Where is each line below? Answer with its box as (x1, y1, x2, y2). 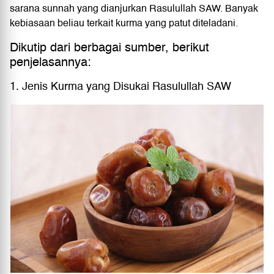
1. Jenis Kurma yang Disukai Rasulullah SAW (10, 77, 231, 95)
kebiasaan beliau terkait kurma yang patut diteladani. (10, 15, 238, 31)
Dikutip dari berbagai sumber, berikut (10, 37, 209, 57)
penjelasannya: (10, 52, 91, 72)
